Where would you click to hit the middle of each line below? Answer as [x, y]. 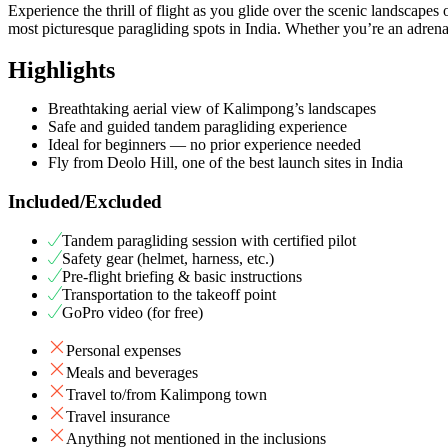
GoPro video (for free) [132, 312]
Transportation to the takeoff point [169, 294]
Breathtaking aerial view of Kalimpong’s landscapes [212, 109]
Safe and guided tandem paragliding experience [197, 127]
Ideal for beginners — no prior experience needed [204, 145]
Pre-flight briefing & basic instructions [182, 276]
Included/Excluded [85, 202]
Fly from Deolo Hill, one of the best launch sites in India [225, 163]
